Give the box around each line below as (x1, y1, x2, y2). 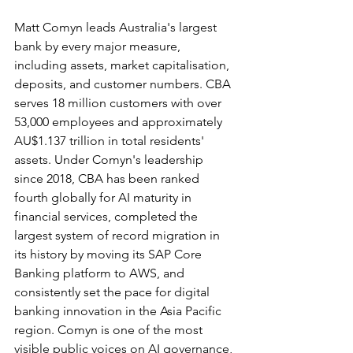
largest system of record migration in (14, 228, 223, 243)
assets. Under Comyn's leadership (14, 152, 206, 168)
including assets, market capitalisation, (14, 58, 232, 73)
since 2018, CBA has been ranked (14, 171, 203, 187)
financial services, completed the (14, 209, 201, 225)
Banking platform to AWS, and (14, 266, 188, 281)
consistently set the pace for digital (14, 284, 213, 300)
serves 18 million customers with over (14, 95, 225, 111)
